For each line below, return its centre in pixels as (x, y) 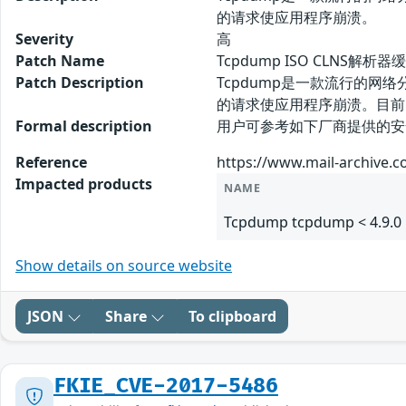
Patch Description (80, 83)
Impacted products (84, 184)
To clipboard (232, 317)
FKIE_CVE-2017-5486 (166, 387)
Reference (51, 163)
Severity (44, 39)
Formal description (84, 126)
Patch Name (60, 61)
